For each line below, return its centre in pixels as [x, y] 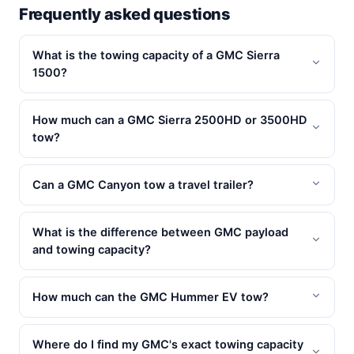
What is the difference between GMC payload [160, 232]
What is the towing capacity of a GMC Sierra [156, 55]
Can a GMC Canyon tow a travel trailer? [143, 185]
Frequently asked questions [125, 14]
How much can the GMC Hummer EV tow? [151, 297]
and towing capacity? [92, 249]
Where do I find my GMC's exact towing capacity [168, 344]
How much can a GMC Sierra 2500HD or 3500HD [170, 120]
